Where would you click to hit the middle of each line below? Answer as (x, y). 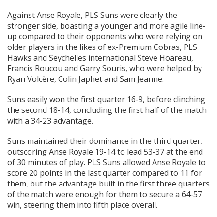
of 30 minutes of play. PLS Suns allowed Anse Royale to (107, 163)
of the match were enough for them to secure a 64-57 (105, 194)
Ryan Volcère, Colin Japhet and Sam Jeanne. (85, 79)
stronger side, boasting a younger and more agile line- (107, 26)
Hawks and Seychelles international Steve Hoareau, (100, 58)
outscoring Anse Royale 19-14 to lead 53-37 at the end (105, 152)
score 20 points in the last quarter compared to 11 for (105, 173)
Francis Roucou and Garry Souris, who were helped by (105, 69)
